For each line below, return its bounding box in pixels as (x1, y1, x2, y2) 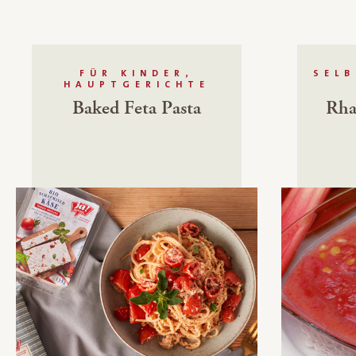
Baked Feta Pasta (72, 95, 201, 122)
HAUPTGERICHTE (63, 79, 210, 91)
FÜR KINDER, (79, 68, 194, 79)
